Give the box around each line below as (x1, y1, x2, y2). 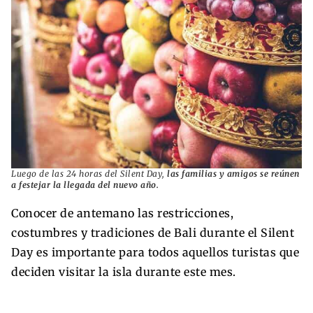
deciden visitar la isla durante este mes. (11, 265, 236, 279)
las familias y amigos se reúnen (167, 168, 300, 180)
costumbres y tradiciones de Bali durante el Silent (11, 226, 294, 240)
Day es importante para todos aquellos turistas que (11, 245, 299, 260)
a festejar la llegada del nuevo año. (11, 180, 159, 191)
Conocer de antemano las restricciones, (11, 206, 233, 221)
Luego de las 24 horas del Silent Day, (11, 168, 167, 180)
